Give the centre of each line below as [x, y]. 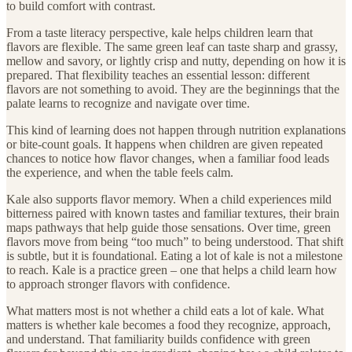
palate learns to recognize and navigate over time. [128, 103]
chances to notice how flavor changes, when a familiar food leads [168, 158]
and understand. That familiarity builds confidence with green [158, 339]
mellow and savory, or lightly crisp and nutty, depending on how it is [176, 60]
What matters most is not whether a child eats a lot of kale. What [165, 310]
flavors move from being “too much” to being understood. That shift [175, 241]
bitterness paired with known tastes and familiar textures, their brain [173, 213]
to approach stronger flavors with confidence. [118, 284]
